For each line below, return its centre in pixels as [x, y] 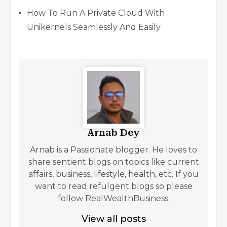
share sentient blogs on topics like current [113, 162]
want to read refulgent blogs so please [113, 186]
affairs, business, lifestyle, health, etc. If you [113, 174]
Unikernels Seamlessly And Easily [94, 27]
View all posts [113, 219]
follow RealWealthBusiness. [113, 198]
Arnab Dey [113, 132]
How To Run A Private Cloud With [96, 13]
